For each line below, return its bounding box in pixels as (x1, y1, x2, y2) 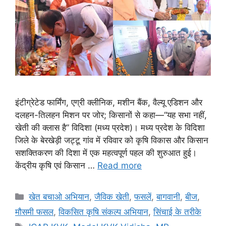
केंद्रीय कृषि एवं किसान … (15, 160, 97, 171)
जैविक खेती (94, 191, 130, 202)
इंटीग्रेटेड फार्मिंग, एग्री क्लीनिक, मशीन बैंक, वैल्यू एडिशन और (15, 97, 202, 107)
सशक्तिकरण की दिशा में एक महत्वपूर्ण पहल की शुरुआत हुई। (15, 147, 197, 158)
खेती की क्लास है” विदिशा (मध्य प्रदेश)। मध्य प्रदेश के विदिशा (15, 122, 205, 133)
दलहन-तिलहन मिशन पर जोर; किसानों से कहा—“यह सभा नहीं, (15, 109, 207, 120)
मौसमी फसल (15, 206, 53, 217)
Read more (97, 160, 142, 171)
